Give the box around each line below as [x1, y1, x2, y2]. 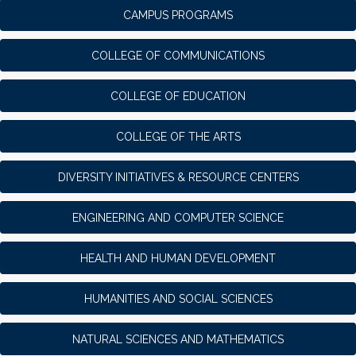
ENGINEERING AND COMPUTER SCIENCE [72, 211, 284, 225]
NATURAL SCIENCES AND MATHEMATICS [72, 333, 284, 346]
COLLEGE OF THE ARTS [115, 130, 241, 144]
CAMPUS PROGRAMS [123, 9, 233, 22]
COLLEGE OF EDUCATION [110, 90, 246, 103]
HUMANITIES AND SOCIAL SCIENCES [83, 292, 273, 306]
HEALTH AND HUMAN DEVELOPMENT [80, 252, 276, 265]
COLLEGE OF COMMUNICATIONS [91, 49, 265, 63]
